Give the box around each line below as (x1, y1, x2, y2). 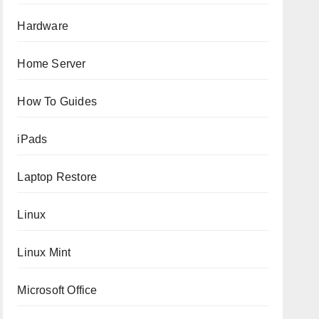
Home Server (17, 58, 86, 70)
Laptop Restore (17, 171, 98, 183)
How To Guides (17, 95, 97, 108)
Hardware (17, 20, 68, 32)
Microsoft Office (17, 284, 98, 296)
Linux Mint (17, 246, 71, 258)
